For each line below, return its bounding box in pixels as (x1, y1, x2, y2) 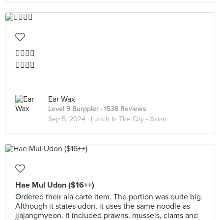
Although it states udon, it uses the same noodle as (15, 201, 190, 211)
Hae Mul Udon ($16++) (15, 180, 94, 190)
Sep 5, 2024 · (48, 115, 91, 123)
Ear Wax (48, 94, 75, 104)
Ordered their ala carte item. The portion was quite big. (15, 192, 203, 202)
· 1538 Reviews (99, 105, 146, 113)
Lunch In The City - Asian (91, 115, 166, 123)
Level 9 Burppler (48, 105, 99, 113)
